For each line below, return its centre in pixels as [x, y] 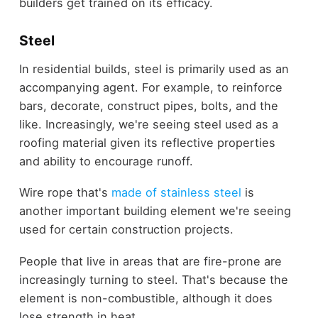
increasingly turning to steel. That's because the [153, 279]
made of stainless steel [176, 193]
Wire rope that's [65, 193]
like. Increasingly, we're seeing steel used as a [148, 124]
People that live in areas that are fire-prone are [150, 261]
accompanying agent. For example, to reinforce [150, 87]
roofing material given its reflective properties [147, 142]
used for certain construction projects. [126, 230]
